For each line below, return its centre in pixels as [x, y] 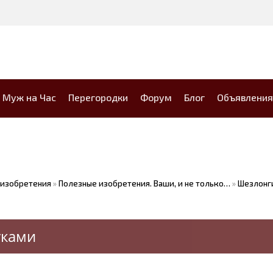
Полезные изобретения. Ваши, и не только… [144, 183]
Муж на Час [29, 97]
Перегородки [98, 97]
